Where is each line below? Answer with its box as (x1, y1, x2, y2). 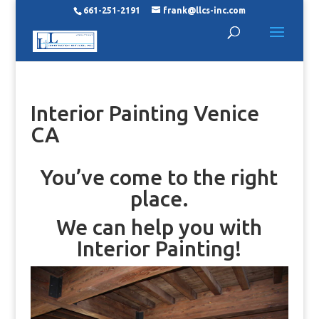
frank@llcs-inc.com (162, 6, 246, 15)
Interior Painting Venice (30, 101, 259, 125)
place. (130, 187, 189, 211)
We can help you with (56, 215, 263, 239)
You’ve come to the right (41, 165, 278, 189)
